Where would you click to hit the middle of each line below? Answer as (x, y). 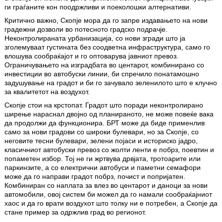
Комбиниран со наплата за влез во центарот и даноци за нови (106, 186)
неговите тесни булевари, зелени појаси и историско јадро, (101, 141)
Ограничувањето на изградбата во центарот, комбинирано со (104, 65)
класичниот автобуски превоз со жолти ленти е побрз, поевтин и (109, 150)
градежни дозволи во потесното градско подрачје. (86, 29)
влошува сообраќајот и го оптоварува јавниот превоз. (91, 56)
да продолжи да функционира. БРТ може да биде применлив (105, 123)
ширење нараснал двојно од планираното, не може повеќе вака (109, 114)
